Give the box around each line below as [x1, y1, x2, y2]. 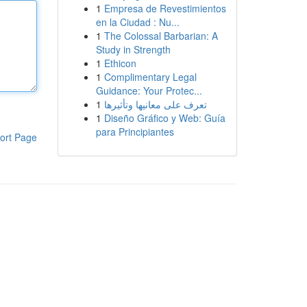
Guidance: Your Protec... [95, 84, 202, 97]
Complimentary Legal [103, 70, 197, 84]
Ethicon [103, 56, 136, 70]
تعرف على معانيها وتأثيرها [103, 97, 207, 111]
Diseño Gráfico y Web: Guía [103, 111, 225, 125]
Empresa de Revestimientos [103, 1, 226, 15]
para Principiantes [95, 125, 174, 138]
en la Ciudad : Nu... [95, 15, 180, 29]
